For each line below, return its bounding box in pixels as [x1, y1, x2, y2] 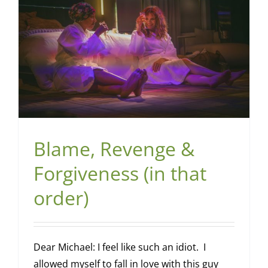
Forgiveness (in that [33, 160, 206, 187]
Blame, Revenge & [33, 136, 194, 162]
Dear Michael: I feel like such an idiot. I [33, 240, 206, 254]
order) [33, 185, 89, 211]
